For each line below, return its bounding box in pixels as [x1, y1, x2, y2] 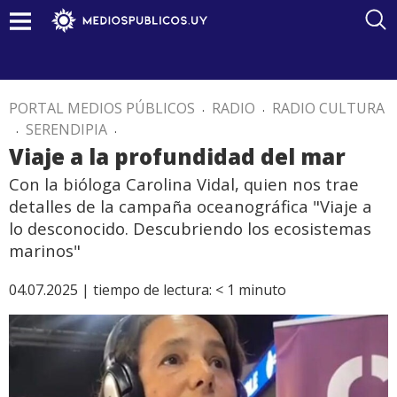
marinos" [9, 239, 81, 261]
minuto [238, 280, 286, 300]
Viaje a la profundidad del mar [9, 142, 346, 171]
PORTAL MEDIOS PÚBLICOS [9, 98, 195, 118]
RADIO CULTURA [272, 98, 385, 118]
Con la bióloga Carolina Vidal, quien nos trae [9, 173, 359, 195]
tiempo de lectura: [93, 280, 212, 300]
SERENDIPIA [26, 120, 107, 139]
